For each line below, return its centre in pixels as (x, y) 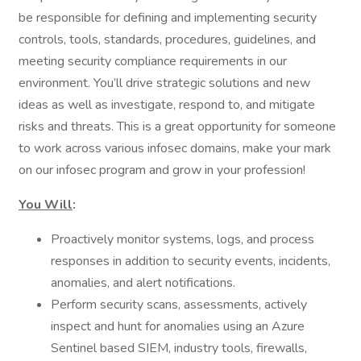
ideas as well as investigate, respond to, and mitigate (167, 105)
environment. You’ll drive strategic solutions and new (164, 83)
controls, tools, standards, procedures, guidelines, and (167, 39)
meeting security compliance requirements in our (153, 61)
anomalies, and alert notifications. (143, 283)
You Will (46, 205)
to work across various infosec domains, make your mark (175, 148)
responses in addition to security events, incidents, (191, 261)
